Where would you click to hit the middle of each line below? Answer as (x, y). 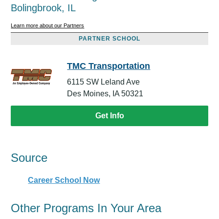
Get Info (109, 116)
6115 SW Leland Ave (104, 82)
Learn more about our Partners (48, 26)
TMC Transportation (109, 66)
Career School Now (64, 180)
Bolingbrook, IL (44, 8)
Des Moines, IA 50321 (105, 94)
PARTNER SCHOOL (109, 39)
